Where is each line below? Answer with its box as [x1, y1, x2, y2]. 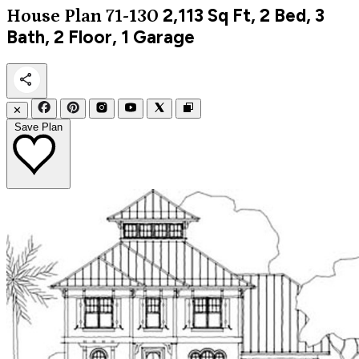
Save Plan [14, 120, 63, 133]
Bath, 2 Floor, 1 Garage [6, 26, 195, 48]
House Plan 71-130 [6, 6, 159, 26]
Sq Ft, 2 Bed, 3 [204, 4, 325, 26]
